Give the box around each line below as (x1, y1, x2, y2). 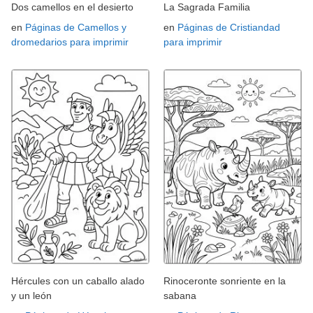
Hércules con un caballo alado (11, 275, 145, 286)
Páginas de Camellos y (25, 21, 126, 33)
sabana (163, 289, 196, 301)
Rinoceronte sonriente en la (163, 275, 286, 286)
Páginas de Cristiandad (177, 21, 280, 33)
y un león (11, 289, 52, 301)
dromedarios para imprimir (11, 36, 129, 48)
